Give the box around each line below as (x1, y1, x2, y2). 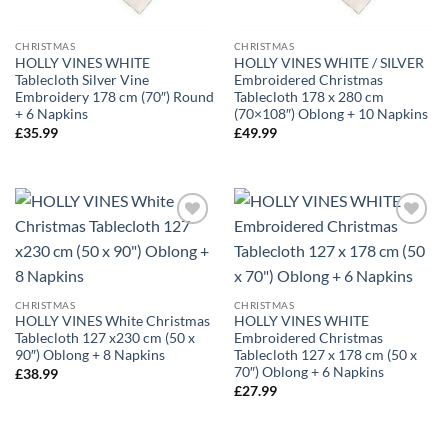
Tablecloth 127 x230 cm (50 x (14, 330, 195, 347)
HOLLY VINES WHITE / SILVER (233, 55, 424, 72)
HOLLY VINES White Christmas (14, 313, 210, 330)
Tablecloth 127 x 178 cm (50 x (233, 347, 417, 364)
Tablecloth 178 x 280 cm (233, 89, 384, 106)
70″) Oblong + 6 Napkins (233, 364, 384, 381)
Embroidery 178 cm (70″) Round (14, 89, 214, 106)
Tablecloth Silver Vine (14, 72, 149, 89)
